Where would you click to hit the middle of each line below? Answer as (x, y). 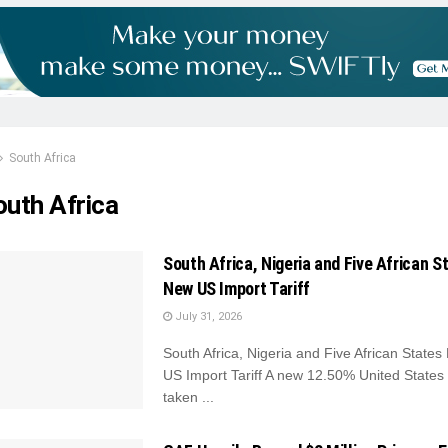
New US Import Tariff (236, 289)
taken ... (188, 397)
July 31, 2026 (207, 317)
